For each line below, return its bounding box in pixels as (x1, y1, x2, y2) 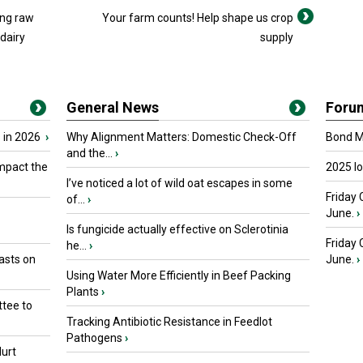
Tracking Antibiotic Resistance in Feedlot (66, 315, 272, 328)
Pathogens (66, 331, 122, 344)
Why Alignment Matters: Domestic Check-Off (66, 130, 297, 143)
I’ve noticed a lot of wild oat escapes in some (66, 177, 293, 190)
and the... (66, 147, 113, 160)
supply (260, 31, 293, 44)
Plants (66, 285, 99, 298)
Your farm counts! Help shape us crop (102, 11, 293, 24)
